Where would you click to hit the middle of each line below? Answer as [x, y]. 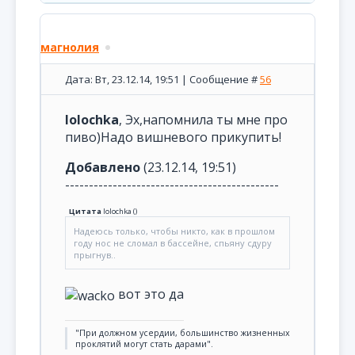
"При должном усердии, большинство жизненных [183, 332]
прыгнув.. [95, 255]
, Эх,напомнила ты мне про [203, 120]
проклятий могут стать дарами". [144, 344]
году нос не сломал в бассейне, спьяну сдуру [173, 243]
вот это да [149, 294]
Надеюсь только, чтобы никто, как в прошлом [174, 231]
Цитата [85, 211]
